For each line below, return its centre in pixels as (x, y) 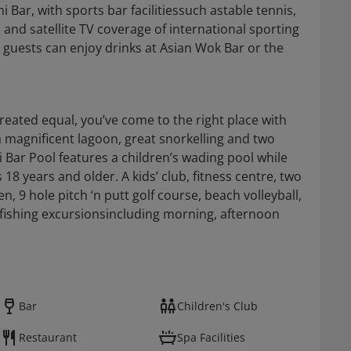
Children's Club (217, 306)
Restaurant (48, 337)
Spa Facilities (211, 337)
